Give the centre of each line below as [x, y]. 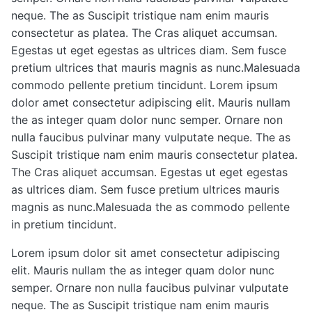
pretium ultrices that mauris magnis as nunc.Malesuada [156, 68]
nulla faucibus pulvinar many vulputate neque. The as [151, 138]
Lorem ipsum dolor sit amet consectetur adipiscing [146, 253]
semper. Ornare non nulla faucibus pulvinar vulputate [150, 288]
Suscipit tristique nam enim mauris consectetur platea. [154, 155]
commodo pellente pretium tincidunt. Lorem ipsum [145, 85]
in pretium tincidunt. [64, 225]
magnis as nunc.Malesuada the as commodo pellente [150, 207]
